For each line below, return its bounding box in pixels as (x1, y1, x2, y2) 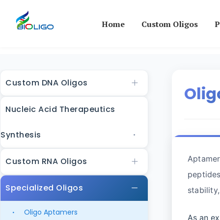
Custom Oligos (141, 18, 198, 29)
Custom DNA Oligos (5, 77, 88, 88)
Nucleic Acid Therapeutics (5, 104, 115, 115)
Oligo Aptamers (24, 207, 78, 217)
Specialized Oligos (5, 182, 83, 193)
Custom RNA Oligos (5, 156, 87, 167)
